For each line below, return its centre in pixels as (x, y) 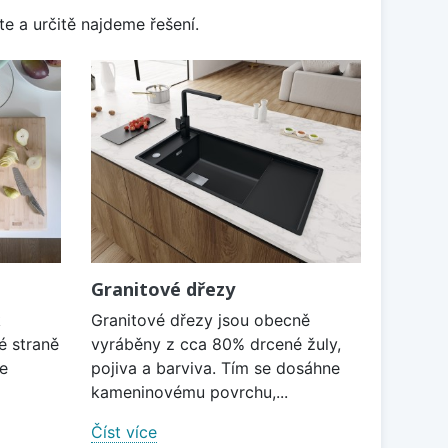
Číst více (124, 431)
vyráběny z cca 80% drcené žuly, (216, 343)
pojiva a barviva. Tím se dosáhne (215, 367)
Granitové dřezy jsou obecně (200, 319)
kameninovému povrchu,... (189, 391)
